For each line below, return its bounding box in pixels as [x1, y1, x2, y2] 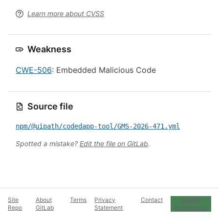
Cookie [181, 196, 201, 203]
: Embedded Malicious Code [52, 65, 156, 75]
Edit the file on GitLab [80, 139, 148, 148]
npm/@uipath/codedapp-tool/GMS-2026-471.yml [16, 122, 180, 130]
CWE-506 [16, 65, 52, 75]
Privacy [94, 196, 116, 203]
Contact [140, 196, 163, 203]
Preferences [174, 204, 208, 211]
